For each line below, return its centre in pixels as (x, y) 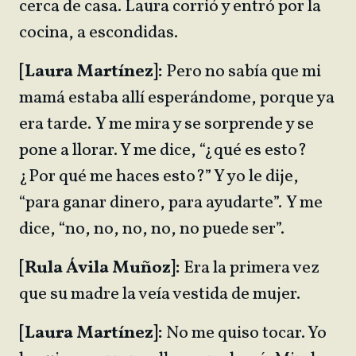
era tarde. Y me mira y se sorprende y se (166, 124)
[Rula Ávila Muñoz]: (100, 268)
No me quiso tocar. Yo (245, 333)
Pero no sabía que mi (242, 72)
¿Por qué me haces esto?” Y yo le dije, (159, 177)
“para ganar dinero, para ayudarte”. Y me (171, 203)
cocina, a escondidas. (99, 33)
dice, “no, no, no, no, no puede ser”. (153, 229)
